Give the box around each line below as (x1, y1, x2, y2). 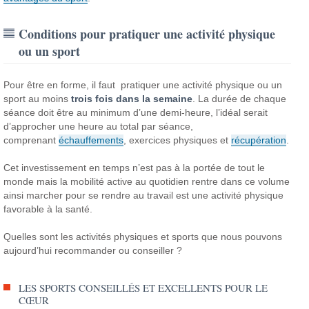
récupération (231, 134, 287, 146)
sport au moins (3, 92, 72, 104)
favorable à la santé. (3, 203, 93, 215)
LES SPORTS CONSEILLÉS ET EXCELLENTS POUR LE (19, 280, 268, 295)
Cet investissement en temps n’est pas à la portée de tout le (3, 161, 266, 173)
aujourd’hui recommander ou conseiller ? (3, 244, 183, 256)
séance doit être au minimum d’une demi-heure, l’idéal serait (3, 106, 268, 118)
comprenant (3, 134, 59, 146)
